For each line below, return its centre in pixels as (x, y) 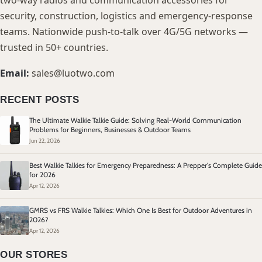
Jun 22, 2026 (45, 141)
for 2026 (42, 175)
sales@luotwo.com (73, 73)
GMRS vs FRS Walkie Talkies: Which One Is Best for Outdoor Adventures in (141, 210)
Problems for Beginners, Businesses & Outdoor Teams (110, 130)
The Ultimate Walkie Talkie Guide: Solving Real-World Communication (135, 120)
